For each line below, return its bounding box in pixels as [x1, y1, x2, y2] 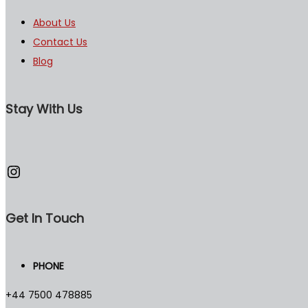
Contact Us [33, 34, 87, 49]
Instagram [5, 159, 91, 182]
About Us [33, 15, 76, 30]
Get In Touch [5, 209, 84, 227]
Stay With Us [5, 100, 82, 118]
